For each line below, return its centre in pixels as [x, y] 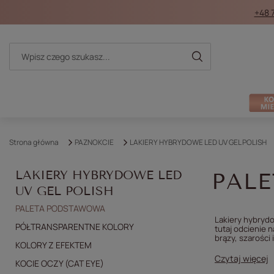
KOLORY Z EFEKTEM [54, 245]
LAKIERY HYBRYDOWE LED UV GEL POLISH [198, 142]
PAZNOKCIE [94, 142]
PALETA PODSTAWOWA [60, 208]
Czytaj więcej [242, 258]
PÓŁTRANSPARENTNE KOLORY [75, 227]
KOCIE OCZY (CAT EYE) [60, 263]
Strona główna [34, 142]
